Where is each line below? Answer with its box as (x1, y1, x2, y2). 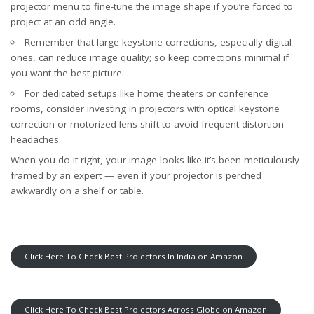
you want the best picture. (11, 66, 124, 79)
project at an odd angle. (11, 15, 116, 28)
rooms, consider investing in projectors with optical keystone (11, 102, 280, 115)
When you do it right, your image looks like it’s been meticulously (11, 153, 299, 166)
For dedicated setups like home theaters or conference (24, 86, 268, 100)
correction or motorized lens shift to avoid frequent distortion (11, 117, 284, 130)
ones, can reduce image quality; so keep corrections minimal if (11, 50, 289, 64)
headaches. (11, 132, 61, 146)
